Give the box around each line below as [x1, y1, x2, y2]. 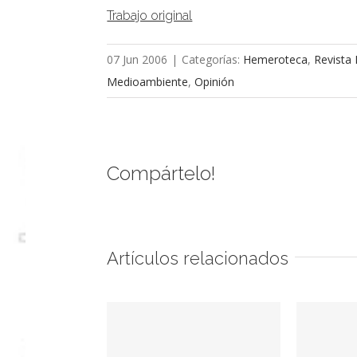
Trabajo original [107, 7, 193, 23]
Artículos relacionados [107, 248, 289, 269]
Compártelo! [107, 162, 216, 186]
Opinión [194, 74, 235, 90]
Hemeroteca [243, 52, 308, 68]
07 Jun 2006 [107, 52, 168, 68]
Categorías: [182, 52, 244, 68]
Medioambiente [107, 74, 189, 90]
